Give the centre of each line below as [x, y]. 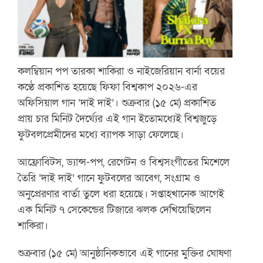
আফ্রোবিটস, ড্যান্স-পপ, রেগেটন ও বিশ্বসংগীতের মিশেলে [124, 162]
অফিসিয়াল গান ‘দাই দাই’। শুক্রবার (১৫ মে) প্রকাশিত [117, 102]
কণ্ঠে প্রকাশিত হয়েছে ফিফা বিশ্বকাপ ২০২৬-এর [108, 87]
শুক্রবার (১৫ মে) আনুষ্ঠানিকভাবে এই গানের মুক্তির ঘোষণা [125, 253]
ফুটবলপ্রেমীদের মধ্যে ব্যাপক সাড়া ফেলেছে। [101, 134]
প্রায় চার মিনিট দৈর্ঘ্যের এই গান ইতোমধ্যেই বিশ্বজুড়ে [117, 118]
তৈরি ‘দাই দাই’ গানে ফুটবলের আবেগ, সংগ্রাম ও [109, 178]
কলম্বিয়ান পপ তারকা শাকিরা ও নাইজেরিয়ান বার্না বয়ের [122, 71]
